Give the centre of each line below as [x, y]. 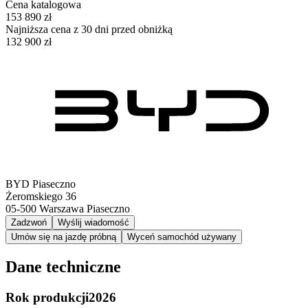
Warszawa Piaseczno [85, 209]
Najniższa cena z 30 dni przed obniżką [89, 29]
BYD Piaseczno [41, 184]
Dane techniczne [63, 266]
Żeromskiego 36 [41, 197]
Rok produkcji [47, 297]
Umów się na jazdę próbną [64, 237]
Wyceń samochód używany [182, 237]
